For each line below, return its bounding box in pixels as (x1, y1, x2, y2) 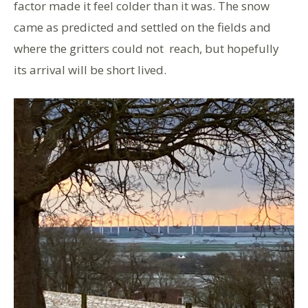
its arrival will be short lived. (14, 62, 166, 78)
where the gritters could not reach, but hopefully (14, 41, 279, 56)
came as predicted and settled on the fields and (14, 19, 271, 35)
